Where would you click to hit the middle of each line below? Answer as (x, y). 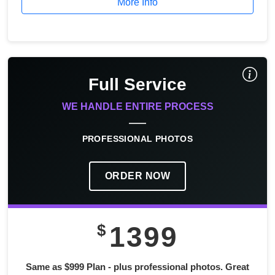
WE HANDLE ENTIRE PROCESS (137, 107)
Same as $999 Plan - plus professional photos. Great (137, 267)
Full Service (137, 85)
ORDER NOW (137, 176)
